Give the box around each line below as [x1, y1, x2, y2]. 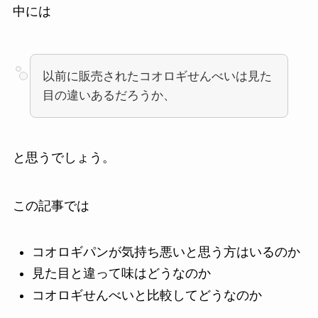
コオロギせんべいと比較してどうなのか [31, 287, 262, 302]
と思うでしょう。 [12, 150, 115, 165]
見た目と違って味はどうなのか [31, 266, 211, 281]
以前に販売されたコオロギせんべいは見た [42, 70, 272, 84]
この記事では [12, 198, 89, 213]
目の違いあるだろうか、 [42, 89, 175, 103]
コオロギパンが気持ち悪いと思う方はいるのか [31, 244, 300, 259]
